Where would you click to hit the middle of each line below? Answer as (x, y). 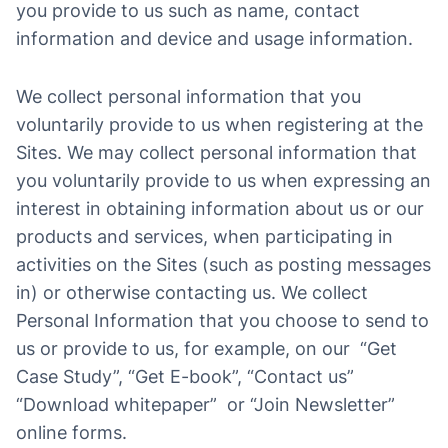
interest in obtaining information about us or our (220, 208)
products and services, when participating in (204, 236)
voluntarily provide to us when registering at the (219, 124)
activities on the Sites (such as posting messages (223, 264)
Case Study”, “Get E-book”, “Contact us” (185, 376)
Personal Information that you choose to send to (222, 320)
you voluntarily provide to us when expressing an (223, 180)
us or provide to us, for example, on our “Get (206, 348)
